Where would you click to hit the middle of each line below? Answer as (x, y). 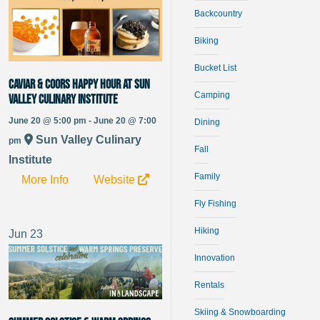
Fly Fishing (215, 204)
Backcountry (218, 14)
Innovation (214, 258)
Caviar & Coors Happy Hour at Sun (79, 85)
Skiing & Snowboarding (240, 312)
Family (207, 177)
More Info (45, 179)
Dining (207, 122)
